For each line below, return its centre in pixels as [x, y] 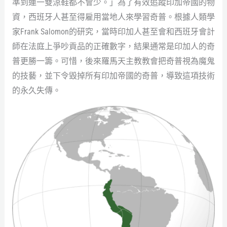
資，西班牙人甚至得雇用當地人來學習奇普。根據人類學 [113, 17]
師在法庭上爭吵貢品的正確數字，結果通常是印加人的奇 [113, 46]
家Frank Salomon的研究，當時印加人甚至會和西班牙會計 [113, 31]
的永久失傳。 [36, 90]
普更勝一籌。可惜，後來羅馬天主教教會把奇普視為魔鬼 [113, 61]
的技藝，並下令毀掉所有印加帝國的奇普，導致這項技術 [113, 75]
